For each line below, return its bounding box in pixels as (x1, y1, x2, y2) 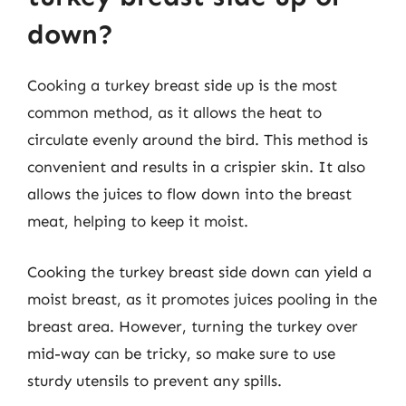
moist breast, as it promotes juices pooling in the (27, 289, 377, 308)
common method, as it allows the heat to (27, 103, 322, 121)
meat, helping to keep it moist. (27, 212, 248, 230)
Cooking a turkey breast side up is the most (27, 76, 337, 94)
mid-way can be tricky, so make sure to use (27, 343, 335, 362)
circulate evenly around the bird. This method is (27, 130, 368, 149)
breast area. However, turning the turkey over (27, 316, 358, 335)
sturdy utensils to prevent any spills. (27, 371, 282, 390)
